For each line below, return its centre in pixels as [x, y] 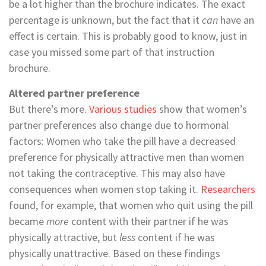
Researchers [228, 189]
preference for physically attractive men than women [126, 157]
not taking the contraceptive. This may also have [117, 173]
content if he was [175, 237]
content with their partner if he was [149, 221]
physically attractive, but [64, 237]
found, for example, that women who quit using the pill [131, 205]
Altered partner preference [74, 93]
